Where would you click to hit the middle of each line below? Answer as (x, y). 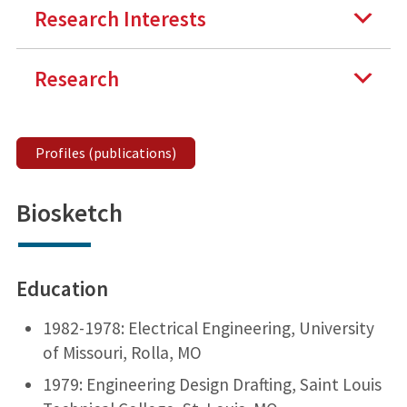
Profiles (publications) (105, 152)
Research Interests (120, 18)
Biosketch (69, 213)
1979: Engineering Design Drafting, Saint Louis (212, 384)
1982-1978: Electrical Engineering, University (208, 328)
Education (62, 288)
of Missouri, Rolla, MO (122, 352)
